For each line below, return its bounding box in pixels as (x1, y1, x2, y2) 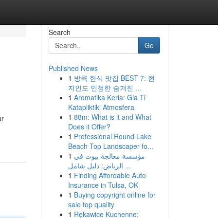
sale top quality (68, 200, 114, 209)
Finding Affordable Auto (73, 170, 146, 180)
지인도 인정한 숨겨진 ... (68, 83, 141, 92)
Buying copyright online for (73, 190, 156, 200)
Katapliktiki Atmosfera (68, 102, 134, 112)
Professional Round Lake (73, 131, 151, 141)
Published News (48, 63, 98, 73)
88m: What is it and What (73, 112, 151, 122)
